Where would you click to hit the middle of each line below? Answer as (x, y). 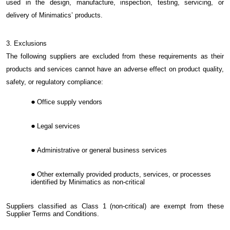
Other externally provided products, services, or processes (124, 175)
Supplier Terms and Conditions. (53, 214)
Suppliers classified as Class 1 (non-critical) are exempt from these (115, 206)
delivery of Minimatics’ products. (54, 15)
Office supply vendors (70, 102)
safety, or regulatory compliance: (55, 82)
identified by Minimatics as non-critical (88, 182)
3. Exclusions (26, 43)
